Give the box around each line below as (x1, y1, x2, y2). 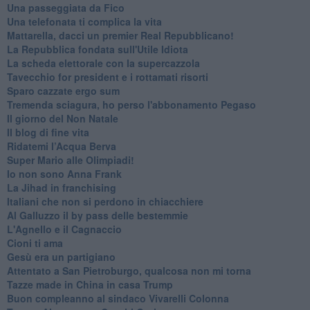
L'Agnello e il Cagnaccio (6, 222, 122, 237)
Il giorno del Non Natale (6, 111, 118, 126)
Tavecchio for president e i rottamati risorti (6, 70, 208, 84)
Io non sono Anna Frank (6, 167, 122, 181)
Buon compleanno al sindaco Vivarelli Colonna (6, 291, 229, 306)
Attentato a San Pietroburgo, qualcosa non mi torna (6, 264, 251, 278)
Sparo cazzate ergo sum (6, 84, 120, 98)
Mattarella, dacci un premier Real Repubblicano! (6, 28, 234, 43)
